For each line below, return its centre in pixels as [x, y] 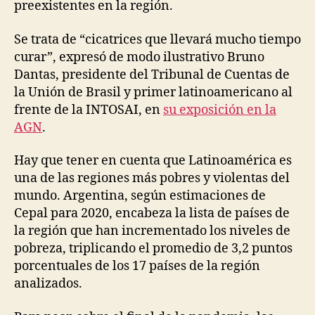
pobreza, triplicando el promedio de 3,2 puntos [153, 249]
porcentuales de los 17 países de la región [137, 266]
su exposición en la [220, 110]
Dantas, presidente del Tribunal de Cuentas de [152, 75]
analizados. [48, 284]
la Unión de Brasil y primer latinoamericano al [153, 92]
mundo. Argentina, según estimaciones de [140, 196]
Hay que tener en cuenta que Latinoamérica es [153, 161]
